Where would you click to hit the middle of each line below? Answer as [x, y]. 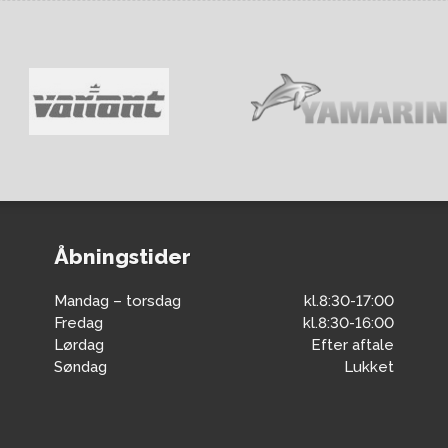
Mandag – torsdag [117, 300]
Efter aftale [352, 344]
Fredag [78, 322]
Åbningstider [122, 257]
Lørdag [79, 344]
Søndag [80, 366]
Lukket [369, 366]
